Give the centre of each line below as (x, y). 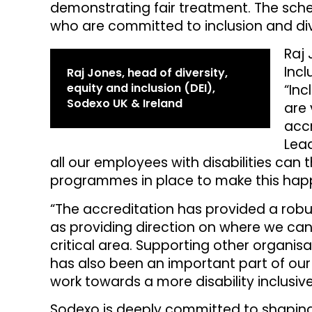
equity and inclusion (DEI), (141, 88)
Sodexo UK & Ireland (125, 104)
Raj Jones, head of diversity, (147, 73)
